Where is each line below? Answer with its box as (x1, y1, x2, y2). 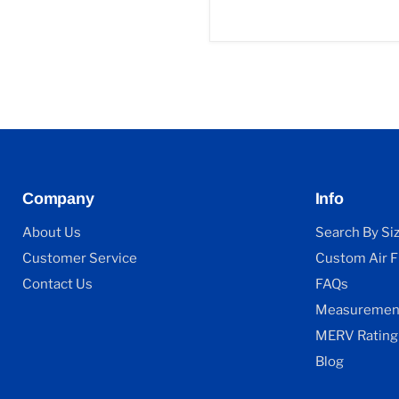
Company (22, 190, 94, 208)
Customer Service (22, 250, 137, 267)
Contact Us (22, 276, 93, 293)
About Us (22, 224, 81, 241)
